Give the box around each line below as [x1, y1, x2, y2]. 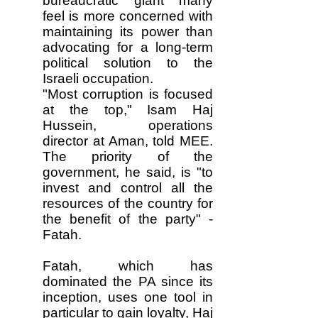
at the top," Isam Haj [43, 102, 213, 117]
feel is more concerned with [43, 9, 213, 23]
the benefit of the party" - [43, 212, 213, 226]
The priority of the [43, 149, 213, 164]
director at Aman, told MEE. [43, 133, 213, 148]
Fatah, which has [43, 258, 213, 273]
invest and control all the [43, 180, 213, 195]
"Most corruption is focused [43, 87, 213, 102]
